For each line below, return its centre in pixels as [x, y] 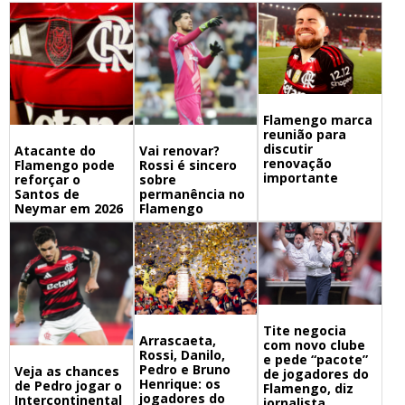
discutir [288, 149]
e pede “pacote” [316, 359]
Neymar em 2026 [69, 209]
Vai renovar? [179, 151]
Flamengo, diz [309, 388]
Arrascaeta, [177, 341]
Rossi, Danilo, [182, 355]
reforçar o [47, 180]
